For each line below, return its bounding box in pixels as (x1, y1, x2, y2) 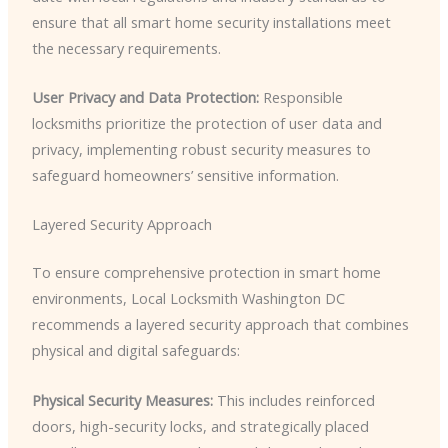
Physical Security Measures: (31, 389, 213, 410)
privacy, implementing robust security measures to (31, 139, 371, 160)
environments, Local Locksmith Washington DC (31, 288, 345, 309)
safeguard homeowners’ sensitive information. (31, 165, 339, 186)
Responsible (258, 87, 343, 108)
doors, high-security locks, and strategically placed (31, 415, 369, 436)
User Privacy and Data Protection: (31, 87, 259, 108)
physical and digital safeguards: (31, 340, 240, 361)
